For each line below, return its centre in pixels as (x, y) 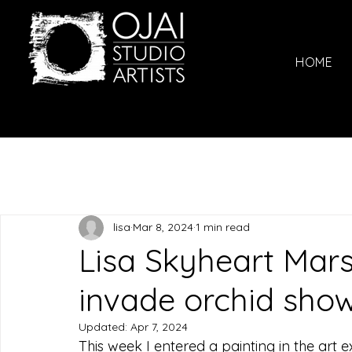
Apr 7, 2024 (159, 326)
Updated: (104, 326)
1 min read (223, 227)
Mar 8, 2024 (163, 227)
